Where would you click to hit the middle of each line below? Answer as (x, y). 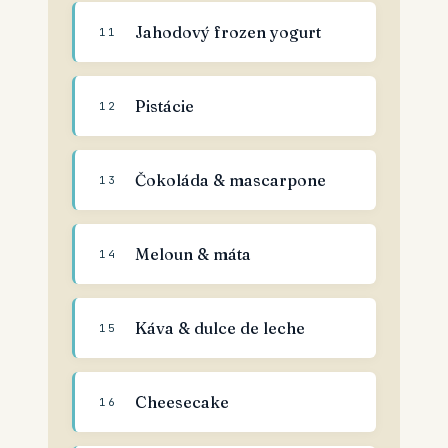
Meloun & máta (193, 254)
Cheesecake (182, 402)
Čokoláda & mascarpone (230, 180)
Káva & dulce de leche (220, 328)
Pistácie (164, 106)
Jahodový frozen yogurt (228, 32)
